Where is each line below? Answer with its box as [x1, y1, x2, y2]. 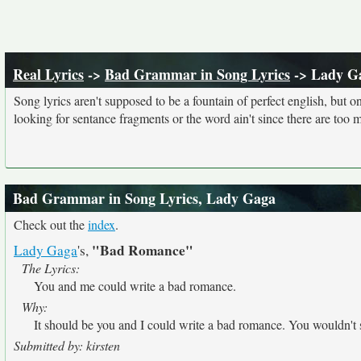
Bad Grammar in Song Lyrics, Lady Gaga [13, 188, 276, 209]
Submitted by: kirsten [14, 337, 120, 354]
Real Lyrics [13, 64, 84, 85]
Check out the [14, 216, 88, 233]
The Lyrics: [22, 259, 80, 276]
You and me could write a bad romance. [34, 277, 236, 294]
